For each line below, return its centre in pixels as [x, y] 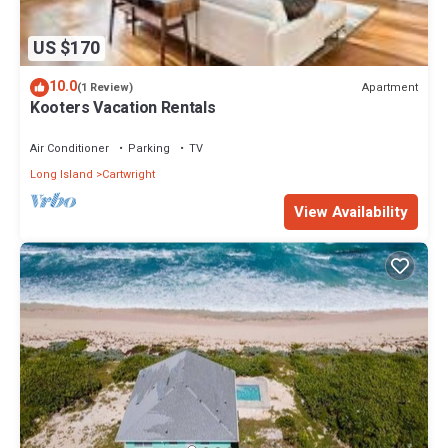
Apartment [390, 87]
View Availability [351, 212]
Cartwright [128, 175]
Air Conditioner [69, 149]
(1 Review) [105, 88]
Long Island [61, 175]
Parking [149, 149]
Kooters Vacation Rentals [123, 108]
